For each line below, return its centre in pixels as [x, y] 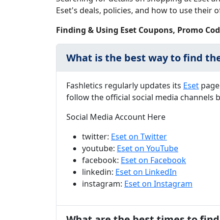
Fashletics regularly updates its [125, 85]
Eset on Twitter [139, 137]
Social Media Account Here [116, 117]
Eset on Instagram [158, 184]
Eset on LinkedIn [146, 172]
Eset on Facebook [153, 160]
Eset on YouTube [148, 148]
